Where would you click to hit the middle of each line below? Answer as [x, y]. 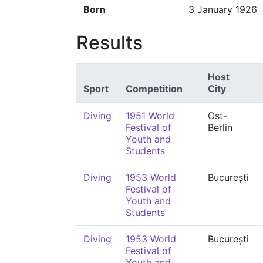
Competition [154, 89]
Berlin [220, 127]
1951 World [150, 116]
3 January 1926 [223, 9]
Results [109, 43]
